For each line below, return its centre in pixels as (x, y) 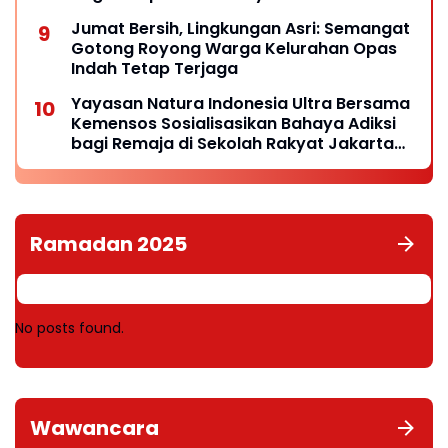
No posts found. (69, 328)
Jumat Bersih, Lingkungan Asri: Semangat (240, 28)
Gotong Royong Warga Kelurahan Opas (234, 48)
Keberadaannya (138, 13)
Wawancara (94, 428)
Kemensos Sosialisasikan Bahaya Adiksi (233, 123)
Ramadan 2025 (108, 244)
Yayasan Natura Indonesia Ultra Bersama (240, 103)
